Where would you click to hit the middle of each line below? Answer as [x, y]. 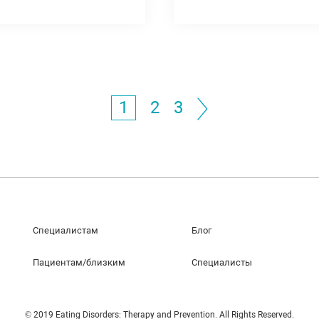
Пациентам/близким [79, 262]
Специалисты [221, 262]
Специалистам [66, 230]
